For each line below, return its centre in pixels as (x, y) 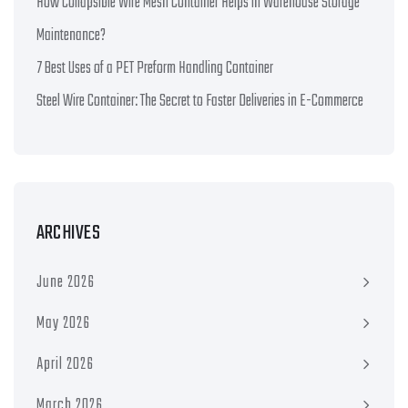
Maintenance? (71, 36)
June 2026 (66, 283)
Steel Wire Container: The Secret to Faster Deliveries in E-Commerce (200, 102)
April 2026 (65, 365)
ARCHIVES (68, 234)
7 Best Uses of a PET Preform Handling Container (155, 69)
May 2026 (63, 324)
